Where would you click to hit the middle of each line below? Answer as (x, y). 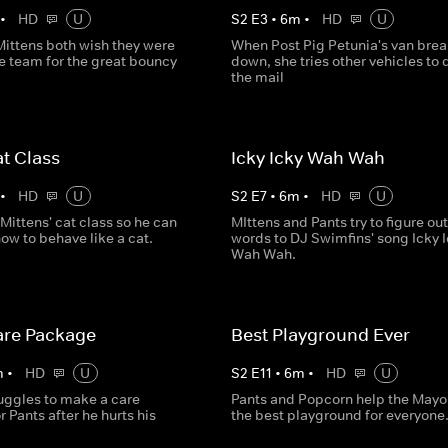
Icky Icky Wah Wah (307, 158)
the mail (257, 77)
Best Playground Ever (320, 335)
